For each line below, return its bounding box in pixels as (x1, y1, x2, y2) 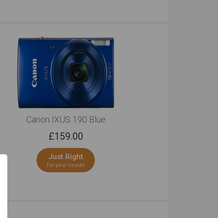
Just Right (48, 152, 84, 161)
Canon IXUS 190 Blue (26, 114, 106, 125)
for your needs (47, 162, 85, 168)
